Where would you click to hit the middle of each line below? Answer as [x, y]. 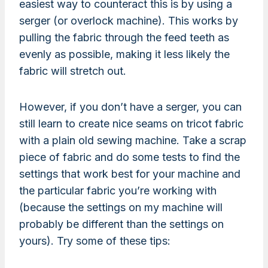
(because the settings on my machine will [121, 207]
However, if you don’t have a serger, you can [130, 106]
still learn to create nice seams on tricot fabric [131, 123]
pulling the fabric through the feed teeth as [124, 37]
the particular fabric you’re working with [118, 190]
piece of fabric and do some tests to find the [130, 157]
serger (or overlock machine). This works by [129, 20]
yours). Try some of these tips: [95, 240]
